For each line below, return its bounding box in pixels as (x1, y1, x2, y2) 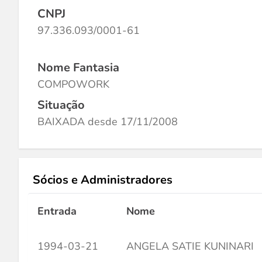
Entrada (37, 204, 77, 218)
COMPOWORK (37, 77, 109, 91)
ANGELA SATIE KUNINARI (126, 239, 254, 253)
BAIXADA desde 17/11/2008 (37, 115, 178, 129)
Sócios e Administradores (33, 172, 173, 188)
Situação (37, 97, 85, 113)
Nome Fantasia (37, 60, 119, 75)
